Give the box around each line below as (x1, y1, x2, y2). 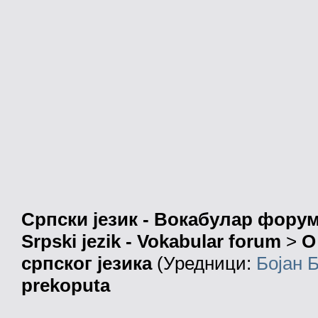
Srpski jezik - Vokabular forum (21, 231, 281, 253)
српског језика (21, 253, 152, 275)
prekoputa (21, 275, 110, 297)
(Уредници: (152, 253, 256, 275)
